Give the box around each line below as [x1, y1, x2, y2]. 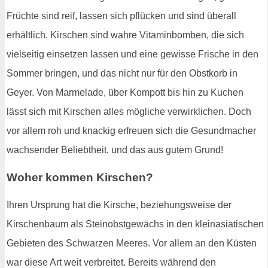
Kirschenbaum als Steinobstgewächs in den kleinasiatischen [7, 218, 264, 229]
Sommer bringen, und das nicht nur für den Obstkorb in [7, 68, 237, 79]
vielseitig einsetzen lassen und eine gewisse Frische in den [7, 49, 258, 60]
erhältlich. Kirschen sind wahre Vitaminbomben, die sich [7, 30, 244, 41]
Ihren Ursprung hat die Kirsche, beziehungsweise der [7, 199, 232, 210]
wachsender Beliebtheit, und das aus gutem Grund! [7, 145, 223, 156]
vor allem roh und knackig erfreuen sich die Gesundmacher [7, 126, 256, 136]
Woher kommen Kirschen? [7, 170, 153, 184]
